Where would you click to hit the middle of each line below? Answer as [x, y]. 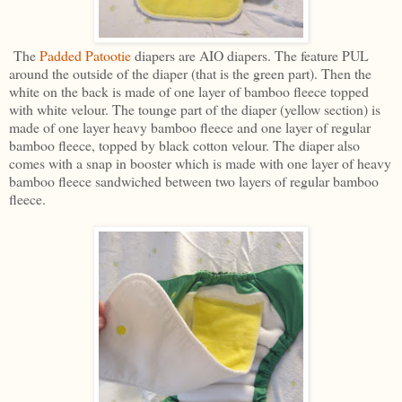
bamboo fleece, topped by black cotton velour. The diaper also [184, 145]
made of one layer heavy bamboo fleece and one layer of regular [190, 127]
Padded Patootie [85, 56]
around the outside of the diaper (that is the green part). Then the [190, 74]
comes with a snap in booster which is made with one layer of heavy [200, 163]
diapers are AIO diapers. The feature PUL [250, 56]
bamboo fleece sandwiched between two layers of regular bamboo [194, 181]
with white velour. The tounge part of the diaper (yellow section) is [195, 109]
